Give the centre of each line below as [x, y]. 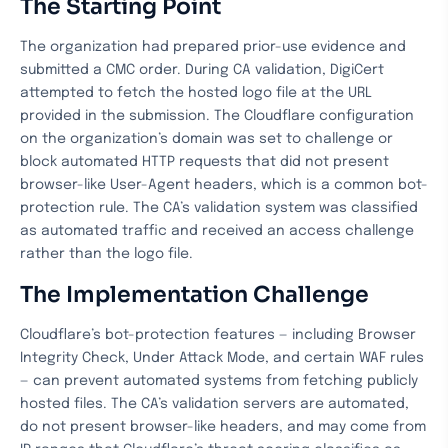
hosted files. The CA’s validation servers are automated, [214, 404]
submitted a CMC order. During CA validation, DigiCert [202, 70]
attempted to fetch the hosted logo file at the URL [196, 93]
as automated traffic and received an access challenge [217, 231]
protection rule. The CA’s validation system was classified [219, 208]
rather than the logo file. [106, 254]
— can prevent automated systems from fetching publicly [219, 381]
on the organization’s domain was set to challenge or [206, 139]
